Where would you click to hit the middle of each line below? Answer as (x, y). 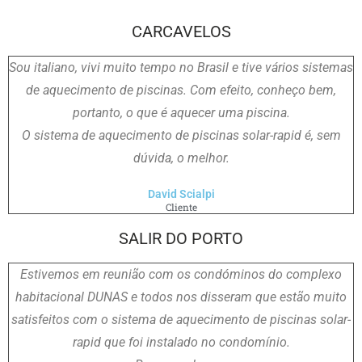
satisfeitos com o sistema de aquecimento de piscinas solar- (181, 319)
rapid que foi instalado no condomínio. (181, 342)
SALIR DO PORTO (181, 238)
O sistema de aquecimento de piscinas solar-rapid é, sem (181, 135)
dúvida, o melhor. (181, 158)
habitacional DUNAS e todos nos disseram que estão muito (181, 297)
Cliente (181, 207)
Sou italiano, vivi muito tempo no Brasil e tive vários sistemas (181, 67)
